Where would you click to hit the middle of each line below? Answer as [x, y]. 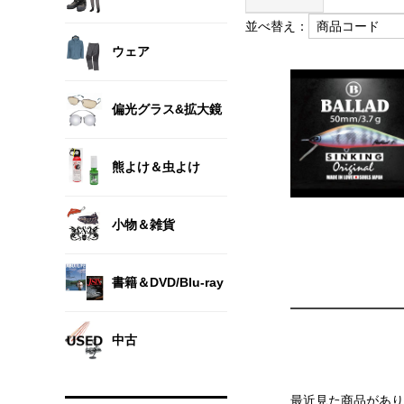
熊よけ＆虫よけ [156, 167]
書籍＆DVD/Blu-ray [168, 282]
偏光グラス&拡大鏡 [167, 109]
